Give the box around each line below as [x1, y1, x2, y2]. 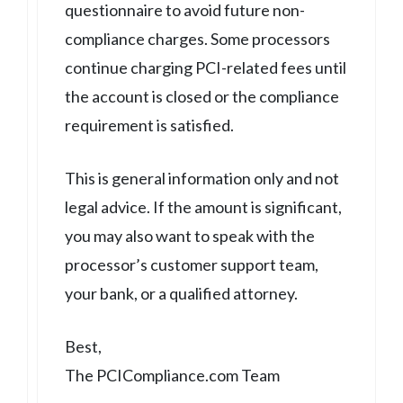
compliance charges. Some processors [65, 28, 330, 49]
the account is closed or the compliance [65, 85, 339, 106]
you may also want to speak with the [65, 225, 315, 246]
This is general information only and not [65, 167, 339, 188]
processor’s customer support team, [65, 254, 318, 274]
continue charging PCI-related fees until [65, 57, 346, 77]
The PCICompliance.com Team [65, 364, 280, 385]
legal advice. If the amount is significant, [65, 196, 342, 217]
